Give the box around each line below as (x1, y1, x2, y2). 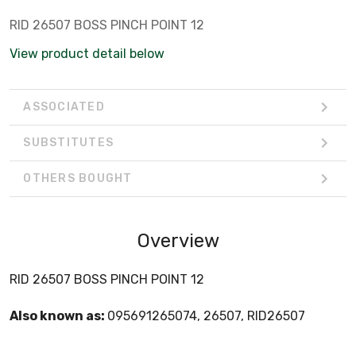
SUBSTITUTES (23, 136, 114, 150)
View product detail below (10, 45, 164, 61)
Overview (137, 229, 219, 252)
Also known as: (10, 308, 107, 323)
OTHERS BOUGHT (23, 172, 133, 186)
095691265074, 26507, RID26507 (107, 308, 305, 323)
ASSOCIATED (23, 100, 105, 114)
